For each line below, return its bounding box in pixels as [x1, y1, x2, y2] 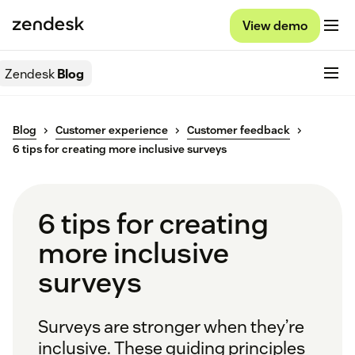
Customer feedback [187, 123, 290, 138]
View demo [242, 17, 307, 34]
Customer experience [55, 123, 168, 138]
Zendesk [5, 65, 55, 82]
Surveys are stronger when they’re [38, 315, 304, 338]
